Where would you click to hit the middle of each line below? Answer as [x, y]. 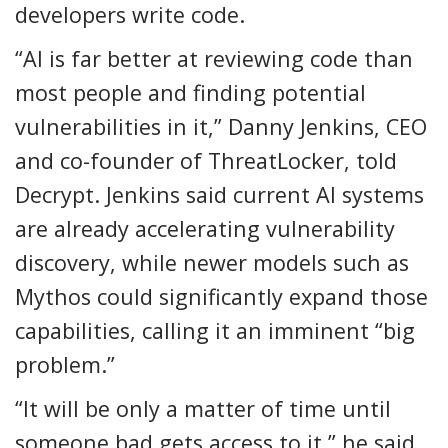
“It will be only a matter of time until [203, 408]
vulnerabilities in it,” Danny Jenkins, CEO [221, 126]
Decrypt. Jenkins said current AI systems [219, 194]
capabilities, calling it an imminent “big [215, 330]
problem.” [65, 364]
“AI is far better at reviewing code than [214, 58]
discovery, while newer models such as [212, 262]
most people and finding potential [190, 92]
